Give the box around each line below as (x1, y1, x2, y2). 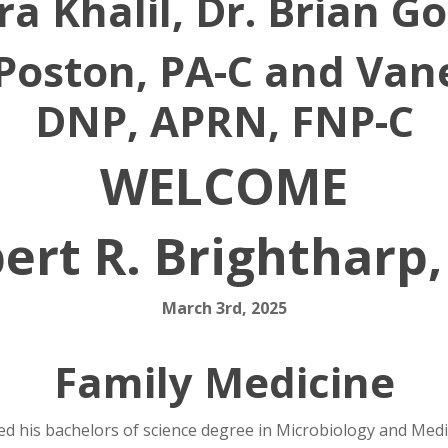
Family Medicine (53, 353, 395, 411)
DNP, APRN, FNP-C (34, 92, 414, 150)
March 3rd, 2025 (161, 297, 287, 320)
